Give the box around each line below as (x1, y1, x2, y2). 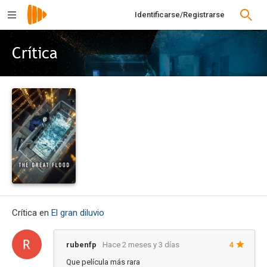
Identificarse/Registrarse (135, 10, 225, 19)
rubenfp (66, 240, 97, 249)
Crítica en (12, 207, 51, 218)
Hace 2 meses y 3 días (103, 240, 179, 249)
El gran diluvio (51, 207, 104, 218)
